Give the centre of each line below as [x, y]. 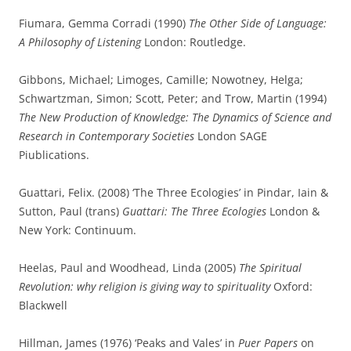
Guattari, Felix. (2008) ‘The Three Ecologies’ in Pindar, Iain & [174, 192]
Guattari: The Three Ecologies [196, 211]
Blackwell [43, 305]
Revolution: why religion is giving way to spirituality [145, 286]
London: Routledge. [194, 42]
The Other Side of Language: [258, 23]
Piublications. [54, 155]
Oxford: [291, 286]
